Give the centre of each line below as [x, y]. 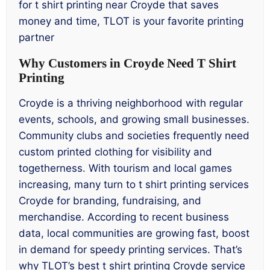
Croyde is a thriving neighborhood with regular [131, 103]
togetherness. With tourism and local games [125, 168]
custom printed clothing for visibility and [115, 152]
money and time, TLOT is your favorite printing [131, 21]
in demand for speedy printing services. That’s [130, 250]
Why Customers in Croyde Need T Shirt [127, 64]
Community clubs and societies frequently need [134, 136]
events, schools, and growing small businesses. [134, 120]
